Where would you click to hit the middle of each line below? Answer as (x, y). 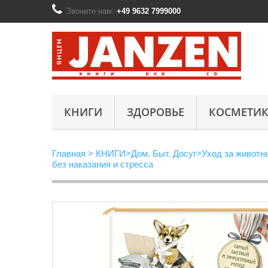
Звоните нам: (92, 11)
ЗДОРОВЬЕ (156, 112)
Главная (69, 153)
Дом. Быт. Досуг (164, 153)
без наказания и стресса (103, 164)
